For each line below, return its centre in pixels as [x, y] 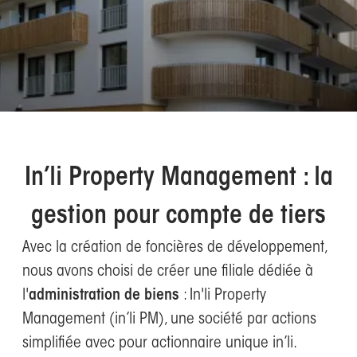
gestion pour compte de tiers [178, 217]
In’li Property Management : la [178, 178]
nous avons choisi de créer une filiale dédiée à [168, 272]
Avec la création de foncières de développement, [175, 248]
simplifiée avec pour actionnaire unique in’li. [160, 343]
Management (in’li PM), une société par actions [169, 320]
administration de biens [104, 296]
